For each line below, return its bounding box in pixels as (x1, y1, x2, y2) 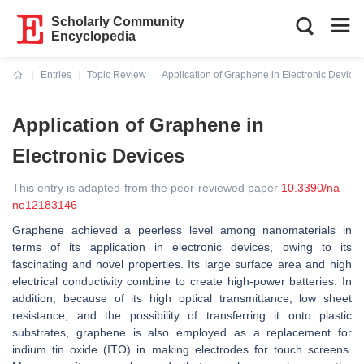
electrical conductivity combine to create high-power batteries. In (12, 275, 352, 288)
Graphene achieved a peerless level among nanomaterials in (12, 223, 352, 236)
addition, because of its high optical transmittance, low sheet (12, 292, 352, 305)
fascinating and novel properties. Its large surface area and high (12, 258, 352, 271)
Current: (13, 79, 51, 90)
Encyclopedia (51, 29, 136, 43)
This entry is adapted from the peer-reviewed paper (12, 181, 281, 194)
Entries (41, 69, 71, 80)
